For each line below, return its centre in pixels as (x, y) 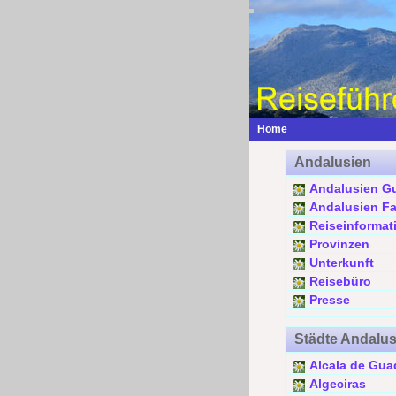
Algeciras (338, 384)
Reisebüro (340, 281)
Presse (330, 300)
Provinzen (339, 244)
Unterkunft (342, 263)
